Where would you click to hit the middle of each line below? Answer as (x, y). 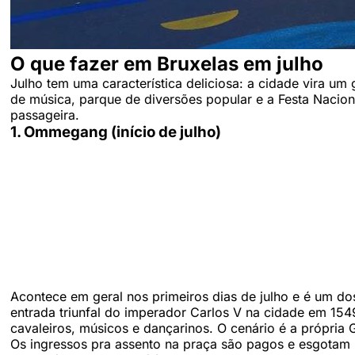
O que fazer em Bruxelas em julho (167, 64)
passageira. (45, 115)
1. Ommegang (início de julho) (116, 132)
